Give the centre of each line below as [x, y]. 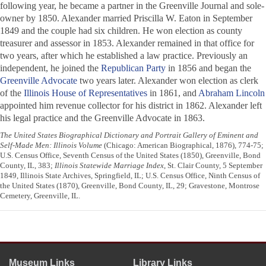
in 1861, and [173, 93]
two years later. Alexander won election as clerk [168, 81]
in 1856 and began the [208, 68]
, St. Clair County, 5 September [213, 166]
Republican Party [133, 68]
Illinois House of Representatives [85, 93]
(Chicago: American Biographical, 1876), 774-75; [183, 145]
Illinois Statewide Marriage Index [109, 166]
